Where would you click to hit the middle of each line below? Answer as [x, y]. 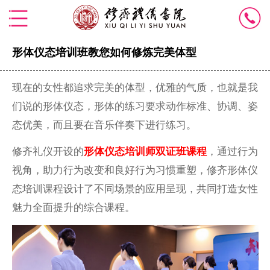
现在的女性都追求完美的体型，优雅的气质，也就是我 [135, 87]
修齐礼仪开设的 [48, 151]
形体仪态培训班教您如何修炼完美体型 [104, 52]
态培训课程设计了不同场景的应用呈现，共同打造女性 [135, 189]
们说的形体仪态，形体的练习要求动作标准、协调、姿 [135, 106]
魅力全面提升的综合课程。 [73, 207]
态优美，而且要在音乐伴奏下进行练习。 [104, 125]
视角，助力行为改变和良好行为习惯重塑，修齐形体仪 [135, 170]
